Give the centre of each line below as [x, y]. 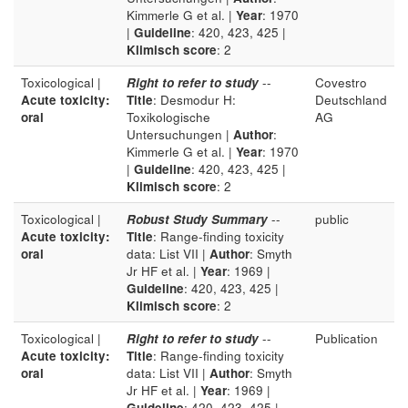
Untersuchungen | [180, 134]
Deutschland [351, 100]
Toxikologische [168, 117]
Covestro [341, 82]
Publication [347, 338]
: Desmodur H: [194, 100]
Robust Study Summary [197, 219]
